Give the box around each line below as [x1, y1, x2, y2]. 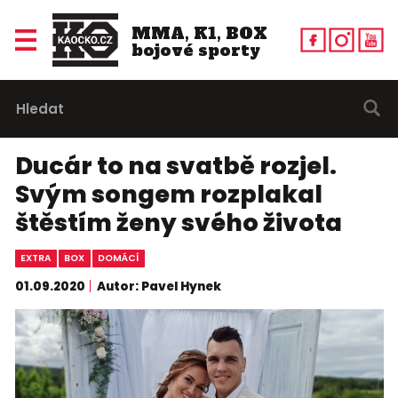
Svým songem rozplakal [14, 178, 322, 211]
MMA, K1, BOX [131, 21, 267, 44]
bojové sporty [131, 38, 260, 61]
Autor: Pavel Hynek [97, 277, 221, 295]
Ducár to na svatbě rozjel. [14, 149, 337, 183]
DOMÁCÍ [97, 251, 139, 266]
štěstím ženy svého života [14, 206, 342, 240]
